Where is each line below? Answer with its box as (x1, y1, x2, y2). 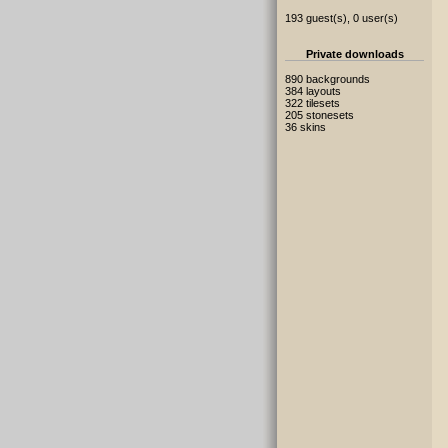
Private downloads (305, 48, 404, 60)
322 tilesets (285, 97, 340, 109)
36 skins (285, 121, 326, 133)
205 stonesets (285, 109, 354, 121)
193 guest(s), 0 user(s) (285, 12, 398, 24)
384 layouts (285, 85, 341, 97)
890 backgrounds (285, 73, 370, 85)
